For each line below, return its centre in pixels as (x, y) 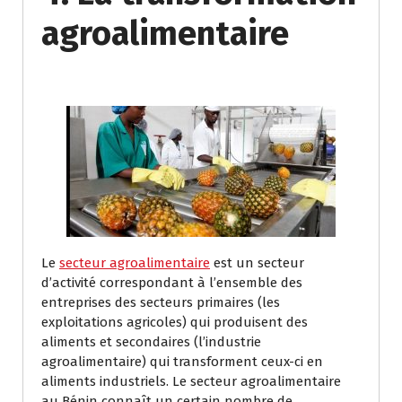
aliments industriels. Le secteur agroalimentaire (191, 381)
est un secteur (257, 262)
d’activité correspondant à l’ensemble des (172, 282)
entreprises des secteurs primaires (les (161, 302)
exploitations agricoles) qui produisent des (175, 322)
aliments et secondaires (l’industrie (151, 341)
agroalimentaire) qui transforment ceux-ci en (182, 361)
